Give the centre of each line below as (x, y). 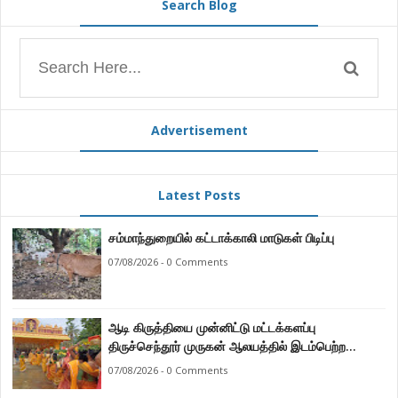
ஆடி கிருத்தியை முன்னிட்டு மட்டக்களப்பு (180, 328)
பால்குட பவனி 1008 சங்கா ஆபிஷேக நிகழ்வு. (276, 365)
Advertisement (199, 130)
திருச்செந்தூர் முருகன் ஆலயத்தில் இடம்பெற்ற (227, 346)
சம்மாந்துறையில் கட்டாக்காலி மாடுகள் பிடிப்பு (221, 238)
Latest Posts (199, 195)
